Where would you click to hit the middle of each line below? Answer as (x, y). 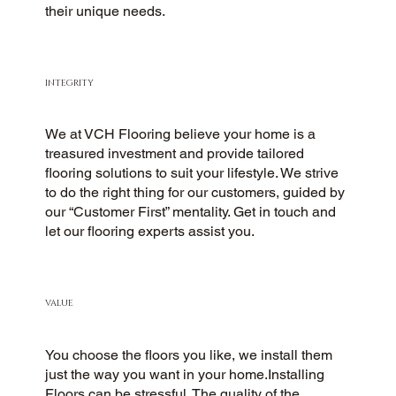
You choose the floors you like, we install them (189, 354)
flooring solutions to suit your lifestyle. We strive (192, 173)
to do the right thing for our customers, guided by (195, 193)
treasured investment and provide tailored (175, 154)
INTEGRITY (70, 83)
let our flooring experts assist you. (150, 232)
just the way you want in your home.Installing (185, 374)
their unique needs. (106, 11)
